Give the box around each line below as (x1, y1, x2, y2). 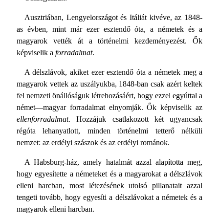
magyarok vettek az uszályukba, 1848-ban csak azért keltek (16, 80, 203, 88)
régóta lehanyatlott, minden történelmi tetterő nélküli (16, 127, 203, 135)
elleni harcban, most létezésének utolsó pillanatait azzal (16, 181, 203, 190)
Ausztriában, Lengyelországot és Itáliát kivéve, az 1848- (24, 13, 203, 22)
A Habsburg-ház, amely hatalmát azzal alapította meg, (24, 158, 203, 167)
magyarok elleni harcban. (16, 205, 94, 214)
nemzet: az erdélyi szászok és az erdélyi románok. (16, 138, 170, 147)
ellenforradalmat (16, 115, 68, 124)
